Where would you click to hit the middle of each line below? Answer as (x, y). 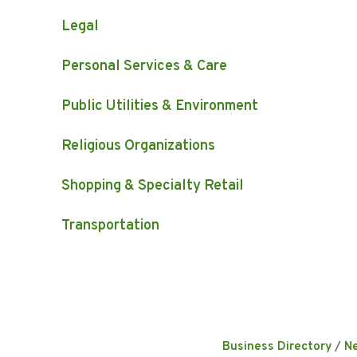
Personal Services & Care (144, 67)
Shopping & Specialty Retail (153, 186)
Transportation (110, 226)
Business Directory (277, 347)
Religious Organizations (138, 147)
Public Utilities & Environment (160, 107)
